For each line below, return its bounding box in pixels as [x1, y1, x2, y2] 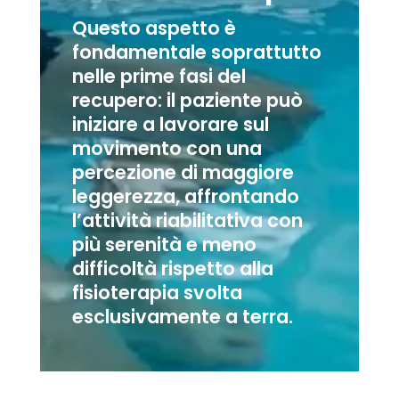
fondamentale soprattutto [71, 39, 322, 66]
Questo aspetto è [71, 15, 236, 42]
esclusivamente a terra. [71, 304, 293, 330]
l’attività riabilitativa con [71, 208, 303, 234]
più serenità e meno [71, 232, 256, 258]
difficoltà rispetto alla [71, 256, 273, 282]
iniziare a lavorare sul [71, 111, 269, 138]
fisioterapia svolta [71, 280, 242, 306]
